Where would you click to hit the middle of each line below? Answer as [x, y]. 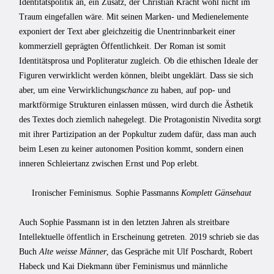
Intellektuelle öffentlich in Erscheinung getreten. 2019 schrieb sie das [139, 237]
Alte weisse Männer [73, 251]
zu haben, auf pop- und [189, 90]
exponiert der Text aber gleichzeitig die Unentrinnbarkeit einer [127, 31]
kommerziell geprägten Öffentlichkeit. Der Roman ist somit [122, 46]
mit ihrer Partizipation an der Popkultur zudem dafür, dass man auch [138, 134]
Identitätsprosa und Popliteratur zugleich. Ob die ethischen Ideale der [139, 61]
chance [136, 90]
